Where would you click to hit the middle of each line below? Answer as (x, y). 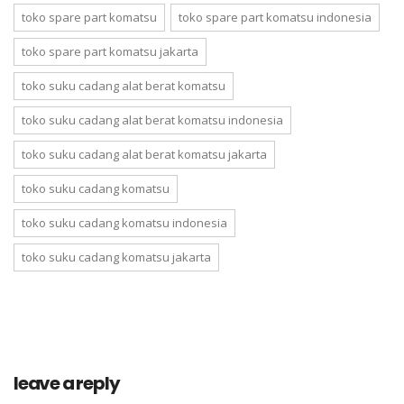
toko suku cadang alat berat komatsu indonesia (152, 120)
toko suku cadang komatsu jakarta (116, 257)
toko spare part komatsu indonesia (275, 17)
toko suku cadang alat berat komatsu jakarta (144, 154)
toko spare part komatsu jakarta (110, 51)
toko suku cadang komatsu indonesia (124, 223)
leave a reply (67, 383)
